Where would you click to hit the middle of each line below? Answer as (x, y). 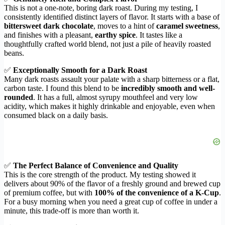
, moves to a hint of (125, 26)
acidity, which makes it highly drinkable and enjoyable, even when (109, 106)
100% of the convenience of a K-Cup (157, 193)
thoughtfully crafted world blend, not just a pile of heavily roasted (107, 44)
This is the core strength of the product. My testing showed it (100, 175)
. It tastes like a (159, 35)
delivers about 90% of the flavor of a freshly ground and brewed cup (112, 184)
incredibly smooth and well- (168, 88)
